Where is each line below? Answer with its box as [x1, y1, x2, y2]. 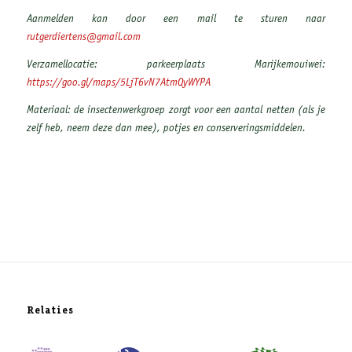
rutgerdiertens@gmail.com [26, 32, 141, 44]
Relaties [26, 306, 74, 317]
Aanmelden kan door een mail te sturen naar [26, 14, 326, 26]
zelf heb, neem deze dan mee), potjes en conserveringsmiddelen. [26, 123, 306, 134]
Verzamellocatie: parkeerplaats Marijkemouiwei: [26, 59, 326, 71]
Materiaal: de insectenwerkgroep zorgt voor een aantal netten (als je [26, 104, 326, 116]
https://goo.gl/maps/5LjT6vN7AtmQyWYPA [26, 77, 211, 89]
